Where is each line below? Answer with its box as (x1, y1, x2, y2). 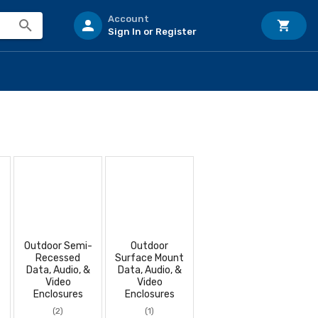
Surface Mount (115, 252, 184, 264)
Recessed (35, 252, 80, 264)
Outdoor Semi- (23, 240, 92, 252)
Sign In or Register (108, 26, 197, 37)
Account (108, 13, 149, 24)
